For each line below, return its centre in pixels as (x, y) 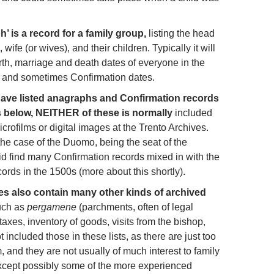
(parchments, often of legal (136, 207)
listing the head (182, 33)
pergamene (53, 207)
